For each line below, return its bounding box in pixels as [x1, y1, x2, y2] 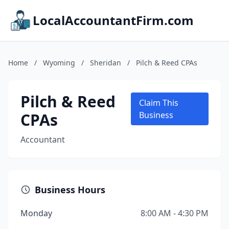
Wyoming [43, 58, 75, 67]
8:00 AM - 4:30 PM [141, 208, 209, 219]
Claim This [139, 97, 179, 108]
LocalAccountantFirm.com [33, 12, 194, 29]
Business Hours [35, 184, 105, 196]
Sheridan [90, 58, 121, 67]
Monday [20, 208, 52, 219]
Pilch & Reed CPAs [136, 58, 197, 67]
